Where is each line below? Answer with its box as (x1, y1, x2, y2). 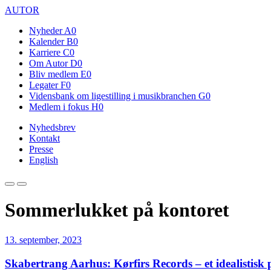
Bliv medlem (29, 69, 78, 79)
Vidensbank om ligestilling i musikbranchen (29, 91, 196, 101)
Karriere (29, 47, 60, 57)
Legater (29, 80, 58, 90)
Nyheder (29, 25, 62, 36)
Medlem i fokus (29, 102, 89, 112)
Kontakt (29, 133, 60, 143)
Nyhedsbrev (29, 122, 76, 132)
